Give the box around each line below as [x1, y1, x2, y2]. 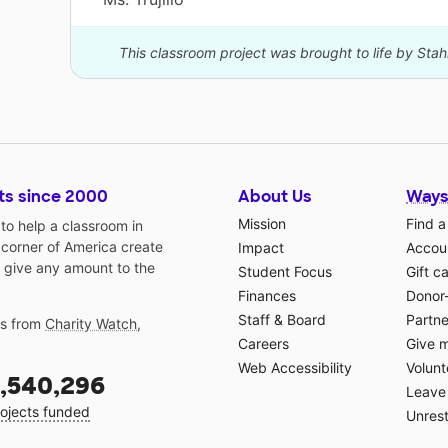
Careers [238, 335, 289, 353]
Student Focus [238, 263, 332, 281]
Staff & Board [238, 311, 326, 329]
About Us [238, 186, 312, 208]
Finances [238, 287, 296, 305]
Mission [238, 215, 286, 233]
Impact [238, 239, 284, 257]
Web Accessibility [238, 359, 352, 377]
